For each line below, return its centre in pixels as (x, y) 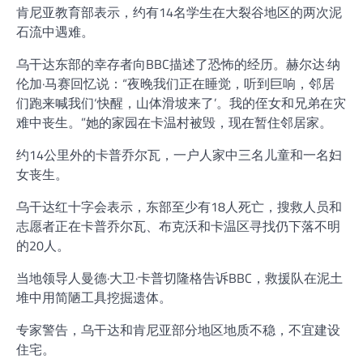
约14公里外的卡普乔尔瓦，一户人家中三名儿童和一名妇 (179, 154)
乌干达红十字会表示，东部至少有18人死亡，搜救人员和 (179, 206)
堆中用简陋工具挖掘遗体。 (94, 297)
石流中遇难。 (55, 31)
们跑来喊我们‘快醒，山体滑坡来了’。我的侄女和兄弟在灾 (181, 102)
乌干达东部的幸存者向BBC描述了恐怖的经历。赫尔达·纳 (178, 64)
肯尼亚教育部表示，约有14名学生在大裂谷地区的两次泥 (179, 12)
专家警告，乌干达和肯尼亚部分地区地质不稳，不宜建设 (178, 329)
